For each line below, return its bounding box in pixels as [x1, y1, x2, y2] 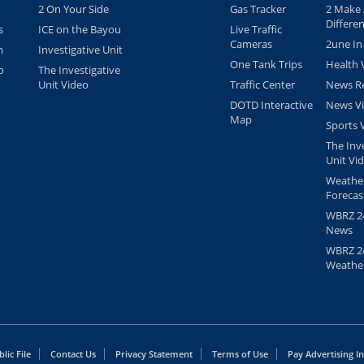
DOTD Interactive [230, 97, 313, 113]
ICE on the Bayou [38, 22, 121, 37]
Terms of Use [212, 348, 268, 361]
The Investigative [38, 63, 120, 78]
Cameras [230, 37, 272, 52]
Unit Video [38, 77, 89, 93]
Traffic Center [230, 77, 295, 93]
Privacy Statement [115, 348, 193, 361]
